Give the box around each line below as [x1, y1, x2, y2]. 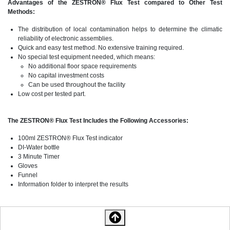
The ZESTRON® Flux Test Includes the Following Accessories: [8, 117, 188, 125]
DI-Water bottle [18, 144, 60, 151]
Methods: [8, 8, 35, 16]
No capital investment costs [28, 72, 104, 80]
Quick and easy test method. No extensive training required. [18, 44, 184, 52]
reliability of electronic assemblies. [18, 35, 113, 43]
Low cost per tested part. [18, 90, 86, 98]
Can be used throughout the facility [28, 81, 125, 89]
